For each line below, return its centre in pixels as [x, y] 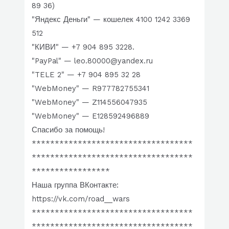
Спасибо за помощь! [68, 130]
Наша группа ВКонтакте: [75, 185]
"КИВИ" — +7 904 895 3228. [83, 47]
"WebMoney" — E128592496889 [91, 116]
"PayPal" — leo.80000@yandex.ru [93, 61]
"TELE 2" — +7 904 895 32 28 [86, 74]
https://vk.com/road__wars [81, 199]
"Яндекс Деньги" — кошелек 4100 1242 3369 [111, 19]
